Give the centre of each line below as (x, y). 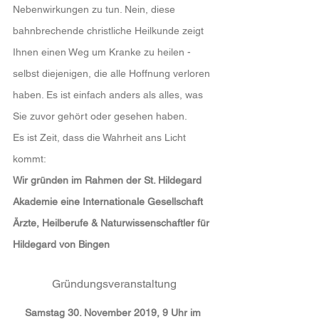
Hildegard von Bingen (61, 244)
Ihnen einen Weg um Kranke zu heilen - (103, 52)
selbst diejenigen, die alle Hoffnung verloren (113, 73)
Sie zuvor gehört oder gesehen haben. (100, 116)
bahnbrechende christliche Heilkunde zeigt (110, 31)
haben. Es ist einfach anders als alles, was (109, 95)
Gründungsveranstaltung (114, 284)
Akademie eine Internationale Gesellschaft (109, 202)
